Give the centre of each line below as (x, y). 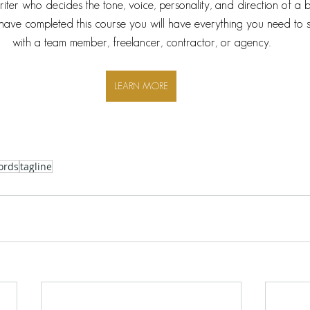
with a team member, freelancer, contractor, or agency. (141, 43)
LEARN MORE (141, 86)
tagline (36, 167)
